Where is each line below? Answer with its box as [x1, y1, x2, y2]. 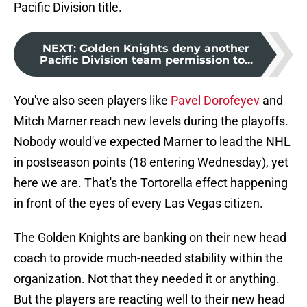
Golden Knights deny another [79, 42, 249, 56]
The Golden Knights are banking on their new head [14, 230, 286, 245]
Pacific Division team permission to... [39, 53, 253, 67]
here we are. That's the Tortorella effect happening [14, 175, 288, 191]
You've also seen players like [14, 93, 171, 108]
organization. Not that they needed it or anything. [14, 271, 280, 286]
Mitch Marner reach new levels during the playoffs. [14, 114, 288, 129]
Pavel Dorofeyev [171, 93, 260, 108]
